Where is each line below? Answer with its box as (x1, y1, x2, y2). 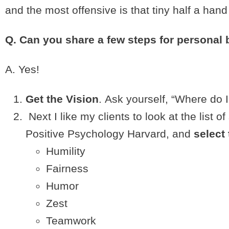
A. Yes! (5, 63, 39, 75)
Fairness (46, 163, 88, 174)
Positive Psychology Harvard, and (26, 128, 191, 140)
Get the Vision (26, 93, 99, 105)
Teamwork (46, 215, 96, 226)
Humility (46, 145, 85, 157)
